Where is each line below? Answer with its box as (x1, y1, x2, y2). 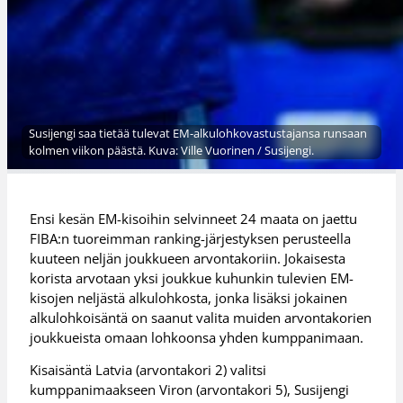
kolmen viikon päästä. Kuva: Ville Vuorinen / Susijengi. (29, 142, 314, 159)
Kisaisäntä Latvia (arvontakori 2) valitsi (30, 361, 267, 380)
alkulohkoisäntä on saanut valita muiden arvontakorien (30, 308, 372, 327)
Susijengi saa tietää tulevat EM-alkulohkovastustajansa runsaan (29, 125, 367, 142)
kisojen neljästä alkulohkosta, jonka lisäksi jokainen (30, 288, 348, 307)
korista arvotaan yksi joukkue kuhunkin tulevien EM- (30, 268, 354, 287)
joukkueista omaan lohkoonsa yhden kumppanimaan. (30, 327, 364, 346)
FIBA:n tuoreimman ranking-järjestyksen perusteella (30, 228, 352, 247)
